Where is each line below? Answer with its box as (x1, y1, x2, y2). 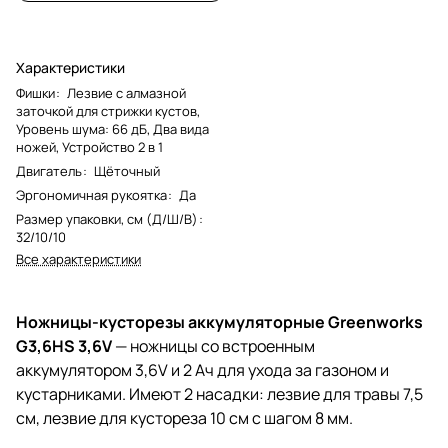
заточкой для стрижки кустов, (16, 101, 200, 120)
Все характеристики (16, 249, 141, 268)
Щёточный (94, 161, 160, 180)
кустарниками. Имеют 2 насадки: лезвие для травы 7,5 (16, 382, 423, 405)
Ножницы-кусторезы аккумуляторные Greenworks (16, 310, 423, 333)
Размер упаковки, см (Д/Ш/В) (16, 209, 198, 228)
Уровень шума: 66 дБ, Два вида (16, 119, 209, 138)
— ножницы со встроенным (115, 334, 315, 357)
